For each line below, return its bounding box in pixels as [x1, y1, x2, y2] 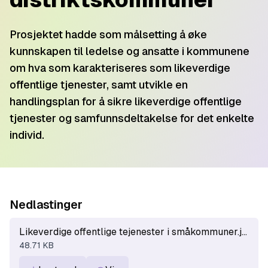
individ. [10, 129, 44, 142]
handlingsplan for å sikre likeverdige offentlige [10, 95, 242, 108]
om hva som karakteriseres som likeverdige [10, 62, 230, 75]
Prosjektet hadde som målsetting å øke [10, 28, 207, 41]
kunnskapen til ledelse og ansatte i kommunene [10, 45, 249, 58]
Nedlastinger [10, 198, 83, 212]
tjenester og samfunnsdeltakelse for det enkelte [10, 112, 254, 125]
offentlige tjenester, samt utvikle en [10, 78, 188, 92]
